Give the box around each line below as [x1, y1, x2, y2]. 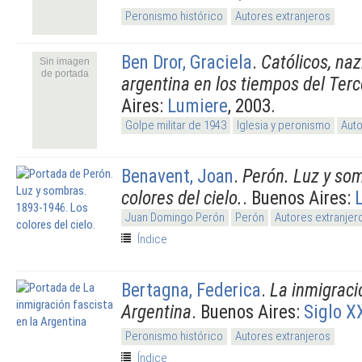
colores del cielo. [121, 186, 242, 209]
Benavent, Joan [121, 164, 234, 187]
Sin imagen [40, 55, 90, 67]
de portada [40, 67, 89, 79]
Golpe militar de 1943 [125, 117, 226, 133]
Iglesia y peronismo [237, 117, 330, 133]
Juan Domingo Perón [125, 209, 225, 225]
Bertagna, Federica [121, 278, 261, 301]
